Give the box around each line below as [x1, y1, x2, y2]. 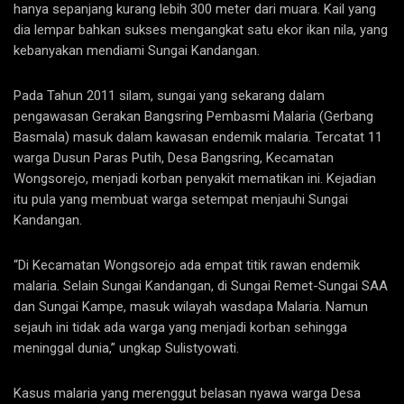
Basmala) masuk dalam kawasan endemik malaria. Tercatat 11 [14, 129, 382, 145]
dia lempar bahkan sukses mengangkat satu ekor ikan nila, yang [14, 22, 388, 38]
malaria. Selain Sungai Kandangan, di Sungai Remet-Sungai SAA [14, 278, 388, 294]
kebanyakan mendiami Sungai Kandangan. [14, 42, 260, 59]
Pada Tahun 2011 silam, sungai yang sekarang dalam [14, 87, 325, 104]
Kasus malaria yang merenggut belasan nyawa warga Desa [14, 385, 361, 401]
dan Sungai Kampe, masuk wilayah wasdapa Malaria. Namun [14, 298, 368, 315]
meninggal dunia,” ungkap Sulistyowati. [14, 340, 239, 356]
